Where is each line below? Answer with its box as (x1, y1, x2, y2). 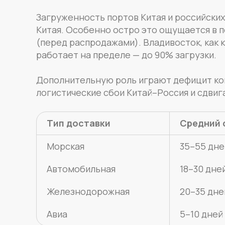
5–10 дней (179, 207, 223, 220)
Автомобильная (46, 162, 116, 175)
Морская (46, 140, 84, 152)
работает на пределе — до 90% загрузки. (36, 48, 216, 61)
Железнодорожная (46, 185, 130, 197)
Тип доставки (46, 117, 110, 129)
